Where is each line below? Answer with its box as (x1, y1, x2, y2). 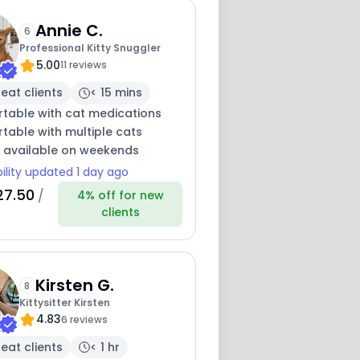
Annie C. (35, 19, 103, 43)
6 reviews (60, 312, 108, 326)
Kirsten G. (35, 273, 114, 297)
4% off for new (76, 187, 164, 204)
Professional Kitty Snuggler (18, 41, 161, 55)
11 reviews (59, 58, 107, 72)
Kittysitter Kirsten (18, 295, 110, 309)
